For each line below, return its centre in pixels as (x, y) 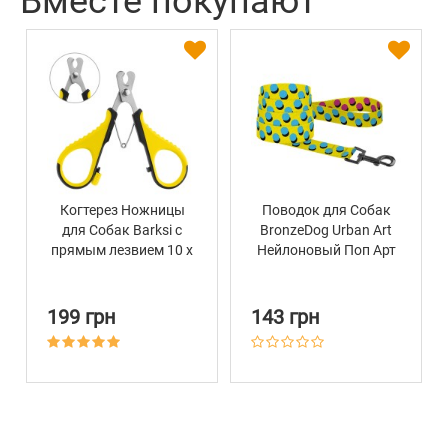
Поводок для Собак (326, 210)
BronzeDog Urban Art (326, 230)
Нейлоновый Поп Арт (326, 250)
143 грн (285, 317)
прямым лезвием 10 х (122, 250)
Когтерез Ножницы (122, 210)
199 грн (81, 317)
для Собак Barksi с (122, 230)
